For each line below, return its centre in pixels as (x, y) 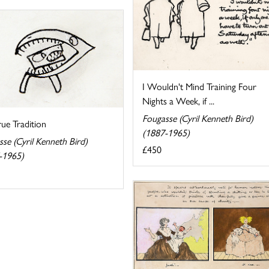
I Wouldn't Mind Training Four (199, 86)
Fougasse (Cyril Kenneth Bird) (198, 118)
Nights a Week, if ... (178, 101)
